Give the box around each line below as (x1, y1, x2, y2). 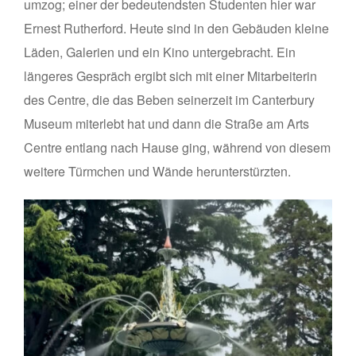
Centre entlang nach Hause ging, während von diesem (24, 138, 331, 157)
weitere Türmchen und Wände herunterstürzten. (24, 162, 291, 181)
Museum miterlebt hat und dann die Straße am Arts (24, 114, 309, 133)
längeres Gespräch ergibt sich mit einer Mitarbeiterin (24, 67, 317, 86)
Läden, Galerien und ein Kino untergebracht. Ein (24, 43, 296, 62)
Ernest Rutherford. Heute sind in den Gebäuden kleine (24, 19, 329, 38)
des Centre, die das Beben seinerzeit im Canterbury (24, 91, 315, 110)
